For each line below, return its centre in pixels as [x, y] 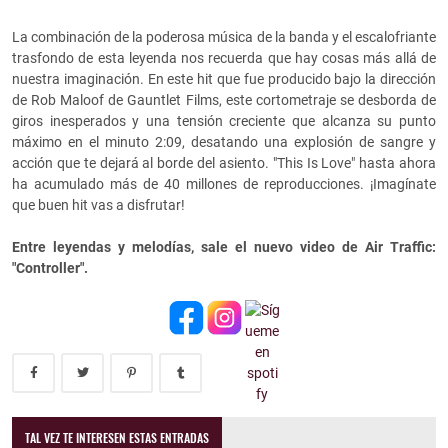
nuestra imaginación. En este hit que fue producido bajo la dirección [224, 79]
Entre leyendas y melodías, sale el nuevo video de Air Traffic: [224, 247]
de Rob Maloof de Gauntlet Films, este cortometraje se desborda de [224, 100]
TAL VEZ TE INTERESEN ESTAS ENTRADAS [117, 437]
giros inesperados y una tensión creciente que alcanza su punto [224, 121]
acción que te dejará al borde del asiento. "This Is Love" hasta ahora [224, 163]
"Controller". [50, 268]
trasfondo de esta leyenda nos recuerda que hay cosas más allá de [224, 58]
